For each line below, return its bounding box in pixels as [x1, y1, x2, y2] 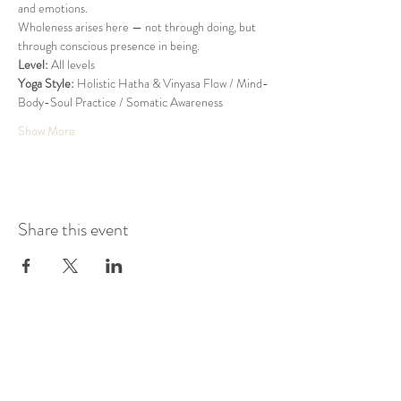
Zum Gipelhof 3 [109, 376, 177, 392]
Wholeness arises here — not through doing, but [18, 18, 259, 36]
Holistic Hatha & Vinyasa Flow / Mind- [74, 74, 269, 92]
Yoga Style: [18, 74, 74, 92]
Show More [18, 122, 75, 140]
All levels [48, 55, 95, 73]
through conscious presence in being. [18, 37, 200, 55]
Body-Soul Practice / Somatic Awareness [18, 93, 223, 111]
